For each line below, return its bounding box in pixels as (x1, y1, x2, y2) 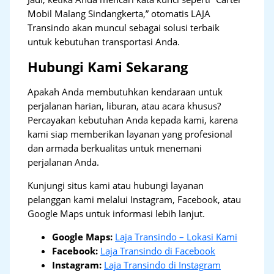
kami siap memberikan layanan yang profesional (28, 128, 233, 141)
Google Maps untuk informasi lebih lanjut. (28, 207, 206, 220)
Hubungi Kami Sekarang (28, 58, 188, 76)
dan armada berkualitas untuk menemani (28, 142, 202, 155)
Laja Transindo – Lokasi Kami (115, 230, 238, 243)
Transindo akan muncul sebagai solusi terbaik (28, 21, 220, 34)
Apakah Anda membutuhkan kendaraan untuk (28, 86, 223, 98)
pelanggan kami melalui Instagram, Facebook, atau (28, 193, 242, 206)
